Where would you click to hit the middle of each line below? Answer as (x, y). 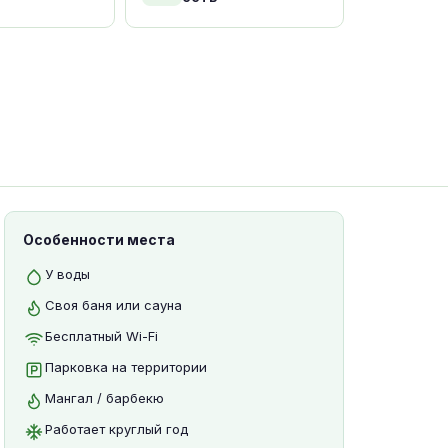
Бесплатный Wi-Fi (101, 336)
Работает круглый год (116, 429)
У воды (67, 274)
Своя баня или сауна (113, 305)
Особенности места (99, 239)
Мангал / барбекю (104, 398)
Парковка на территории (126, 367)
